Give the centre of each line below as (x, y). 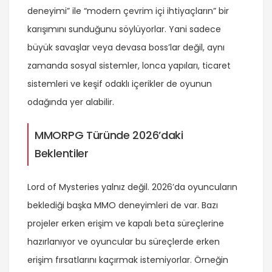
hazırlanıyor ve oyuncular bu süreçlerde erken (124, 242)
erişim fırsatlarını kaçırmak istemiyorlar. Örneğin (128, 260)
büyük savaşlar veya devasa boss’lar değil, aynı (126, 48)
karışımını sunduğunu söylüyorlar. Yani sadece (124, 29)
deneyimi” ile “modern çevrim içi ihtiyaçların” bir (128, 11)
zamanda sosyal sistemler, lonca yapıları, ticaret (129, 66)
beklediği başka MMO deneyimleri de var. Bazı (123, 206)
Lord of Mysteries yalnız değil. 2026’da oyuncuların (132, 187)
